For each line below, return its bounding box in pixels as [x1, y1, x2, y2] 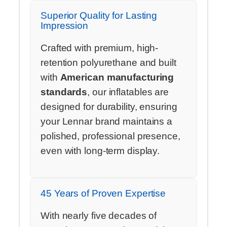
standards [41, 86, 88, 97]
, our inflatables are [87, 86, 169, 97]
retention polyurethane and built [41, 57, 176, 68]
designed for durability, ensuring [41, 101, 177, 112]
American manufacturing [60, 71, 174, 83]
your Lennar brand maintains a [41, 116, 173, 127]
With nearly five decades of [41, 210, 157, 221]
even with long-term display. [41, 145, 160, 156]
